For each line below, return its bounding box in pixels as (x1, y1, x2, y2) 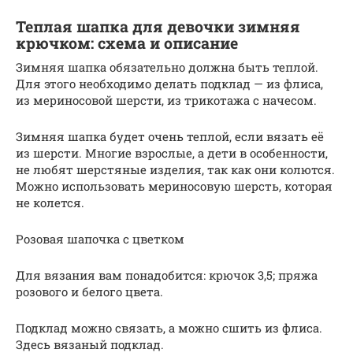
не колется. (16, 195, 84, 211)
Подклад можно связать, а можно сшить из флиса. (16, 320, 322, 336)
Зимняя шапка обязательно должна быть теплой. (16, 59, 318, 76)
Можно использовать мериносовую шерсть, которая (16, 178, 333, 195)
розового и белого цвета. (16, 284, 163, 300)
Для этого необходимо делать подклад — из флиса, (16, 76, 323, 92)
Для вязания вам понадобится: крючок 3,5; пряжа (16, 267, 318, 284)
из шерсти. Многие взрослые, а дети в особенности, (16, 145, 328, 162)
